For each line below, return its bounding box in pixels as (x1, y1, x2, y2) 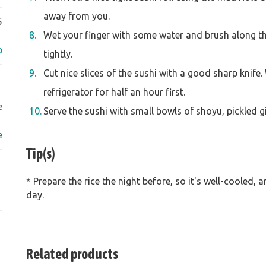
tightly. (43, 49, 72, 60)
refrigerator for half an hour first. (43, 87, 185, 98)
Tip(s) (26, 145, 55, 162)
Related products (26, 246, 118, 262)
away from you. (43, 11, 110, 22)
